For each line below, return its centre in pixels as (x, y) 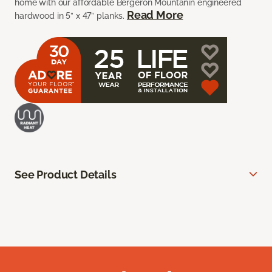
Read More (155, 15)
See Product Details (66, 175)
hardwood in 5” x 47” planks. (71, 16)
